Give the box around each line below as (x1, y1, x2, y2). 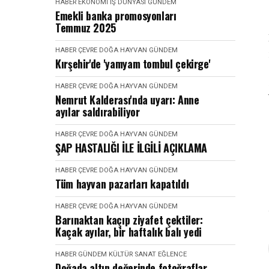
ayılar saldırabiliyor (55, 104, 140, 119)
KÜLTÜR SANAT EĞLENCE (109, 250, 187, 258)
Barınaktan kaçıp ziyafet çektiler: (55, 212, 203, 228)
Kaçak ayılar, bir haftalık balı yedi (55, 224, 202, 240)
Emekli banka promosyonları (55, 8, 177, 23)
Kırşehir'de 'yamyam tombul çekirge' (55, 56, 211, 71)
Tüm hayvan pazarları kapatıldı (55, 176, 189, 192)
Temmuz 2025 (55, 20, 116, 35)
